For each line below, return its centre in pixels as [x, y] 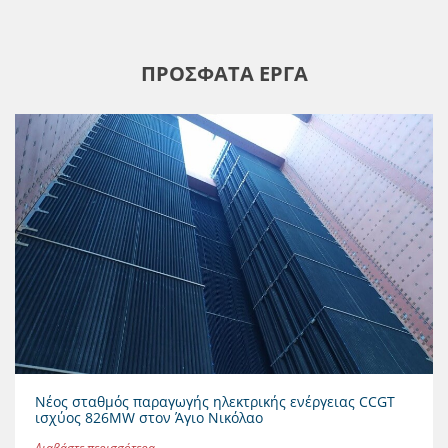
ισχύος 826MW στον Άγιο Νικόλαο [149, 417]
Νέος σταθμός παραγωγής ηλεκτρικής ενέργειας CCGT [215, 401]
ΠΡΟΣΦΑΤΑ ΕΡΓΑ [224, 73]
